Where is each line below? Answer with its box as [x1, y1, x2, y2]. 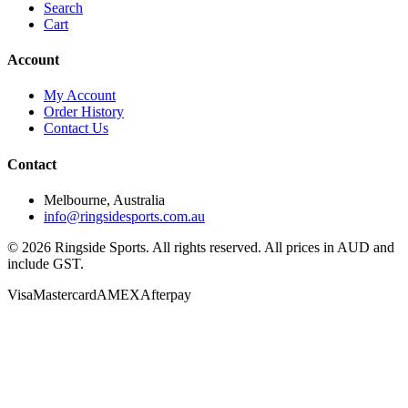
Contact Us [44, 120, 108, 137]
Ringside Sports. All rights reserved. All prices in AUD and [51, 240, 394, 255]
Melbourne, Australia [44, 192, 165, 208]
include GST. [7, 256, 84, 271]
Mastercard [33, 287, 97, 302]
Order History [44, 104, 124, 120]
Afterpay [140, 287, 191, 302]
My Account [44, 87, 116, 104]
